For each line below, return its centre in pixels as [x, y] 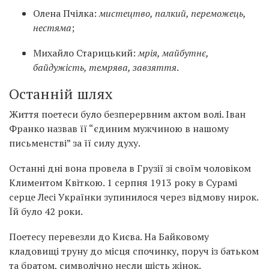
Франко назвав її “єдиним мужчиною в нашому [119, 129]
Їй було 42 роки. [46, 212]
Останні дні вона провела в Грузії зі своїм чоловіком [130, 168]
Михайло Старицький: [86, 53]
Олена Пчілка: [66, 14]
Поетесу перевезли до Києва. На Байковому [109, 237]
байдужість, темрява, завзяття [105, 68]
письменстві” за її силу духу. [75, 143]
